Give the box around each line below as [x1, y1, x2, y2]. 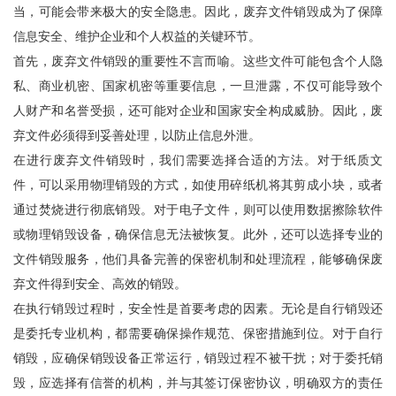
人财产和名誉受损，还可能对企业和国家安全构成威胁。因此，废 [13, 103, 383, 118]
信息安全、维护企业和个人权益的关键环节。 [13, 28, 261, 43]
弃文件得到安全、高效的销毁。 [13, 276, 187, 291]
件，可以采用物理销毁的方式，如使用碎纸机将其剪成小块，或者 [13, 177, 383, 192]
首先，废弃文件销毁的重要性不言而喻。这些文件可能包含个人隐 [13, 53, 383, 68]
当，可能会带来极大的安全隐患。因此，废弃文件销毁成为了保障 [13, 4, 383, 19]
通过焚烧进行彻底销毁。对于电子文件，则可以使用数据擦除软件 [13, 202, 383, 217]
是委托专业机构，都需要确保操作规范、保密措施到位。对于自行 [13, 325, 383, 340]
